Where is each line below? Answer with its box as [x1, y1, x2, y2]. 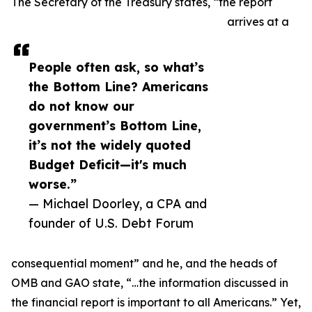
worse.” [29, 176, 77, 192]
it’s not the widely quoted [29, 137, 191, 153]
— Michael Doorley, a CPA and [29, 196, 207, 212]
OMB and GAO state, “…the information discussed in [11, 276, 288, 290]
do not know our [29, 98, 134, 114]
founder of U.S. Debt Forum [29, 215, 194, 231]
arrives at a [227, 15, 289, 29]
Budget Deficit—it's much [29, 157, 187, 173]
